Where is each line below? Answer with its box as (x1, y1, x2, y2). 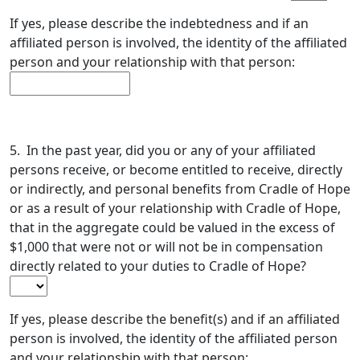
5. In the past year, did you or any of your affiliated (10, 141, 316, 159)
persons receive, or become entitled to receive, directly (10, 161, 342, 178)
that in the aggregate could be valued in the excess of (10, 219, 335, 236)
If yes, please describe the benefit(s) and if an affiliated (10, 310, 340, 328)
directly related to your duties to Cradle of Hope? (10, 257, 313, 275)
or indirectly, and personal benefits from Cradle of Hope (10, 180, 350, 198)
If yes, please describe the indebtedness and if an (10, 14, 309, 32)
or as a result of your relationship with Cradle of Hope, (10, 199, 341, 217)
